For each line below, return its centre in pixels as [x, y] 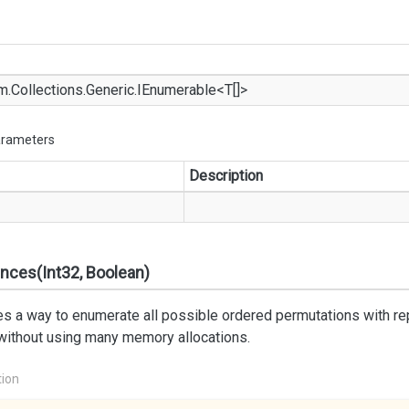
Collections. [48, 90]
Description [226, 176]
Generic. [111, 90]
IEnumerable [177, 90]
